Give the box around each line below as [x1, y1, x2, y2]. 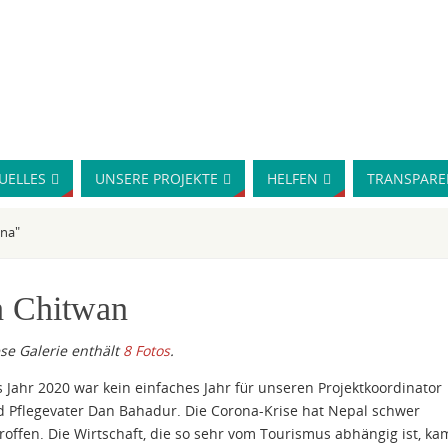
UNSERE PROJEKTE [95, 169, 218, 188]
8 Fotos [123, 341, 170, 360]
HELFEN [267, 169, 318, 188]
